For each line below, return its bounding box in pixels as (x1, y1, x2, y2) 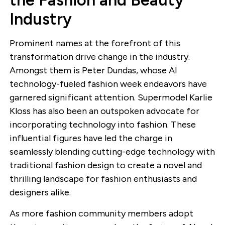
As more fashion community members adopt (9, 207, 193, 219)
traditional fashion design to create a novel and (9, 160, 202, 171)
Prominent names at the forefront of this (9, 38, 180, 49)
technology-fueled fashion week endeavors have (9, 78, 207, 90)
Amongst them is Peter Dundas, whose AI (9, 65, 177, 76)
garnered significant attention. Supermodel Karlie (9, 92, 212, 103)
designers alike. (9, 187, 71, 198)
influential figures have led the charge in (9, 133, 172, 144)
